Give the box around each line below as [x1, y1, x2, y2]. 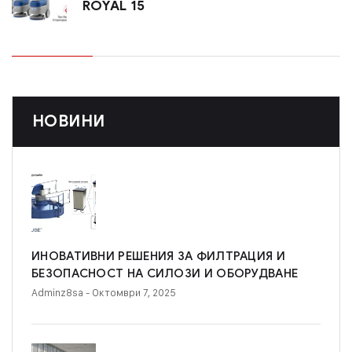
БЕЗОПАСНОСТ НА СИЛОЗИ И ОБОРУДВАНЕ [31, 266, 299, 280]
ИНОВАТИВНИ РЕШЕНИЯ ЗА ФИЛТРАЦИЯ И [31, 248, 285, 263]
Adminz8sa [31, 285, 83, 299]
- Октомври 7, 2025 [86, 285, 176, 299]
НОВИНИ [32, 111, 105, 131]
